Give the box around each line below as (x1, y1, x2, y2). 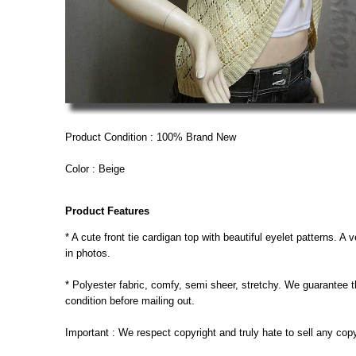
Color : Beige (65, 162, 125, 175)
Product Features (65, 204, 149, 217)
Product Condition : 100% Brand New (65, 130, 236, 143)
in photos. (65, 246, 110, 259)
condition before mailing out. (65, 294, 195, 307)
